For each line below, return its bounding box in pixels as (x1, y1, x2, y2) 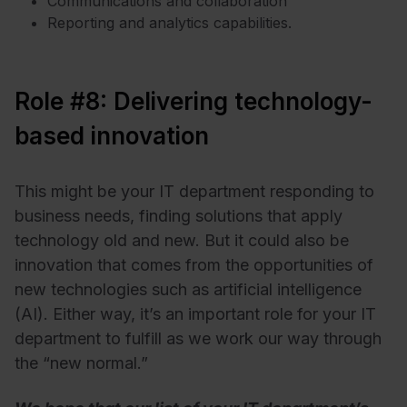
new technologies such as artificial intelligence (15, 280, 362, 300)
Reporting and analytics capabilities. (47, 14, 292, 33)
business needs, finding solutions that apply (15, 206, 342, 226)
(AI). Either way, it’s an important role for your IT (15, 304, 376, 324)
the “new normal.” (15, 353, 148, 373)
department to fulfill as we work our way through (15, 329, 382, 349)
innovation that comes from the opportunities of (15, 255, 373, 275)
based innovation (15, 122, 209, 151)
